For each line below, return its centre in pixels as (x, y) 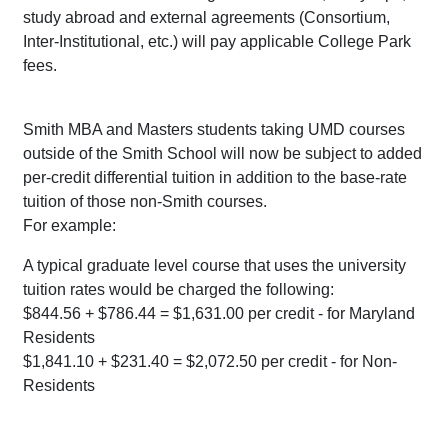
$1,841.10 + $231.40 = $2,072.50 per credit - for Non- (210, 362)
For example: (69, 226)
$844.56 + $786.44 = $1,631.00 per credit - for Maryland (219, 314)
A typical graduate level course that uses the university (214, 266)
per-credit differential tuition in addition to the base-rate (215, 178)
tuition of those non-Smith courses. (145, 202)
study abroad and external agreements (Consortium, (206, 18)
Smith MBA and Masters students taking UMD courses (214, 130)
